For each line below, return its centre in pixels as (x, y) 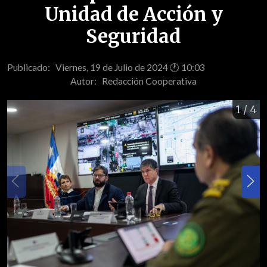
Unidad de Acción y (133, 15)
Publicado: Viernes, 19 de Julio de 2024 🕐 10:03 (106, 67)
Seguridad (133, 37)
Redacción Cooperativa (149, 81)
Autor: (86, 81)
